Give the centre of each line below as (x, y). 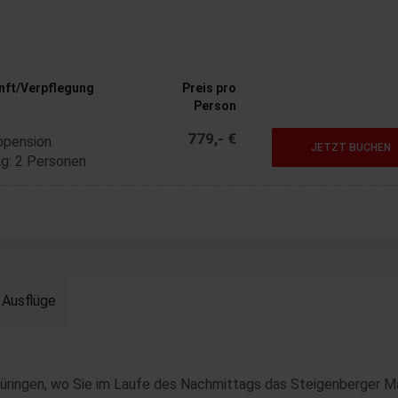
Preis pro (210, 88)
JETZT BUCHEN (351, 147)
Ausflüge (29, 301)
